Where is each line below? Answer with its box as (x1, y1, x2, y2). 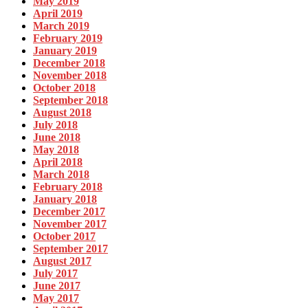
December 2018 (33, 56, 105, 69)
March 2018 (33, 168, 89, 180)
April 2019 (33, 7, 82, 19)
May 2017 (33, 291, 79, 304)
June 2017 (33, 279, 80, 291)
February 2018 (33, 180, 102, 192)
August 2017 (33, 254, 91, 267)
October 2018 (33, 81, 96, 93)
